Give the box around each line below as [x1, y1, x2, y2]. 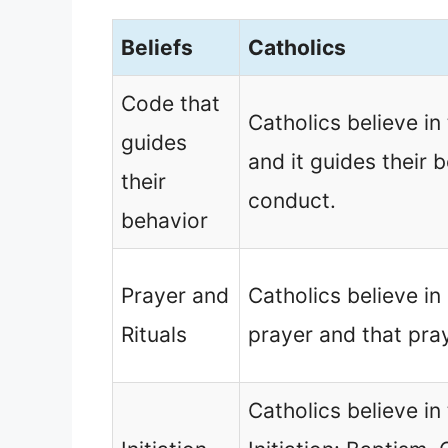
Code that [121, 90, 220, 116]
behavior [121, 207, 208, 233]
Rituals [121, 321, 187, 347]
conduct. [248, 187, 336, 213]
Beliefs [121, 34, 193, 60]
